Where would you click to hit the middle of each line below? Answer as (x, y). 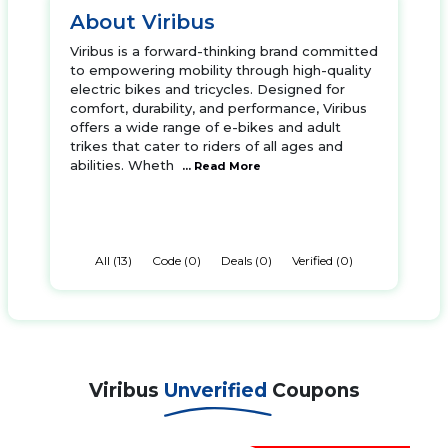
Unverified (217, 390)
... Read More (220, 166)
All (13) (113, 260)
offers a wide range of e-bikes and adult (205, 127)
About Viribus (142, 22)
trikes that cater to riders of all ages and (206, 146)
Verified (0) (322, 260)
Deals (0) (246, 260)
